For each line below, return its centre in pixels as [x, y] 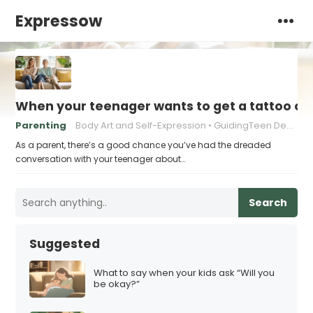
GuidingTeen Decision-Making [250, 125]
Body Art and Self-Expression [141, 125]
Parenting [41, 125]
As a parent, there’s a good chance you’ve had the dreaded [144, 145]
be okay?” [117, 284]
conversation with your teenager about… [101, 159]
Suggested [65, 244]
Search [268, 203]
